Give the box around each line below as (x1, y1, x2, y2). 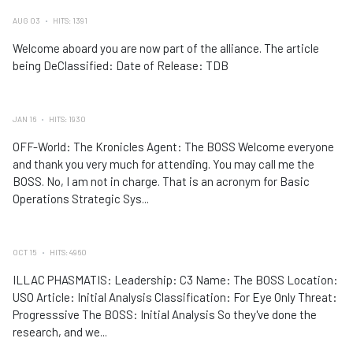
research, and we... (13, 325, 107, 339)
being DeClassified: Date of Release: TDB (13, 58, 229, 72)
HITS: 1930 (49, 114, 86, 124)
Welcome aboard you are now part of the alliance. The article (13, 41, 319, 55)
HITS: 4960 (50, 247, 87, 257)
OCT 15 (13, 247, 39, 257)
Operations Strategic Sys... (13, 191, 149, 206)
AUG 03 (13, 16, 42, 25)
